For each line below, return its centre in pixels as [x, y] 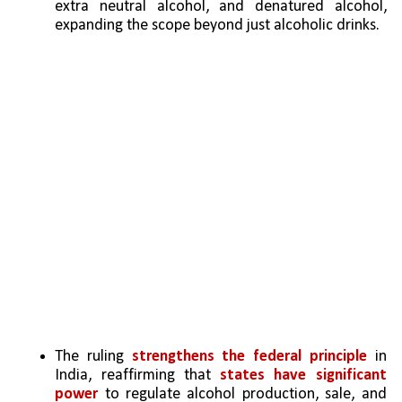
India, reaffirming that [138, 375]
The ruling [93, 356]
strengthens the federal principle [249, 356]
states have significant [303, 375]
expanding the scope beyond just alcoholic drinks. [218, 26]
